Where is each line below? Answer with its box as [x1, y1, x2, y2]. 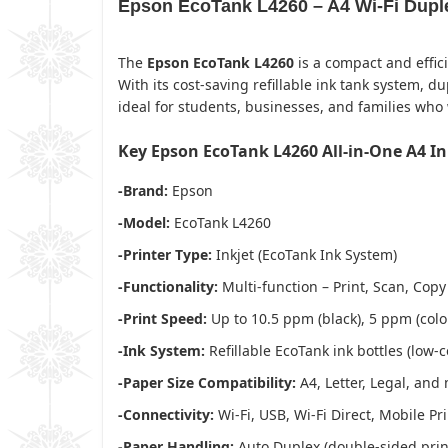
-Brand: [118, 180, 168, 200]
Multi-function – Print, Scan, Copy [218, 276, 446, 296]
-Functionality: [118, 276, 218, 296]
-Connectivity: [118, 404, 214, 424]
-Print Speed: [118, 308, 207, 328]
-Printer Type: [118, 244, 212, 264]
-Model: [118, 212, 170, 232]
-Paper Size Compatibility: [118, 372, 296, 392]
